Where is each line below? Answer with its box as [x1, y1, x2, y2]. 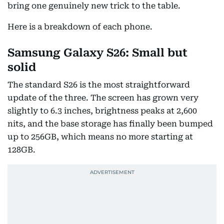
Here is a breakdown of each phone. [7, 22, 152, 31]
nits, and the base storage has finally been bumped [7, 119, 213, 128]
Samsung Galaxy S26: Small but [7, 46, 187, 59]
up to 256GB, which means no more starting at [7, 132, 193, 141]
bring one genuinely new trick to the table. [7, 1, 180, 10]
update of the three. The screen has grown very [7, 93, 198, 102]
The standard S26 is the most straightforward [7, 80, 190, 89]
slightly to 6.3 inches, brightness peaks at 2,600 [7, 106, 197, 115]
